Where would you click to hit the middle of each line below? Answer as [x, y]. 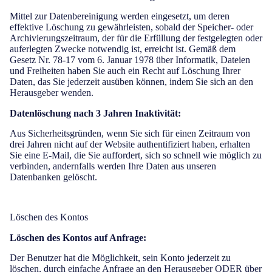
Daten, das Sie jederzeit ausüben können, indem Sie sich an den [131, 82]
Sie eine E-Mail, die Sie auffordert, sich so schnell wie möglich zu [136, 155]
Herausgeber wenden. [52, 93]
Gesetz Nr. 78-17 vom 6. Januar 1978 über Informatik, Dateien [130, 60]
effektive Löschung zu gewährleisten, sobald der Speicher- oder [131, 27]
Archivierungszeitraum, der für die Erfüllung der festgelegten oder [136, 38]
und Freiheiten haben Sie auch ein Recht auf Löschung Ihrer [125, 71]
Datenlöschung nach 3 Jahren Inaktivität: [95, 113]
